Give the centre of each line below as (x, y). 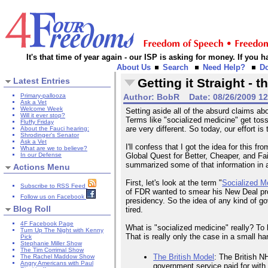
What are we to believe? (54, 148)
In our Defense (41, 155)
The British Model (184, 257)
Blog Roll (32, 209)
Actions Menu (42, 167)
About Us (134, 67)
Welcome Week (42, 109)
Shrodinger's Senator (50, 135)
